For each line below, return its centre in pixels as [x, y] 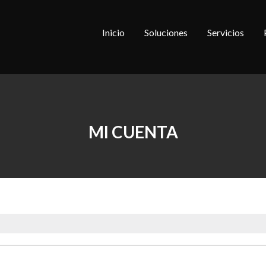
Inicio [113, 32]
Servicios [226, 32]
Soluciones [166, 32]
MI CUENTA [133, 132]
